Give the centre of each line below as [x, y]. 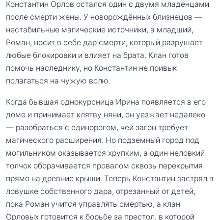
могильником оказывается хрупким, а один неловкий [105, 153]
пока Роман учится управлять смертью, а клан [93, 204]
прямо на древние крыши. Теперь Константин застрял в [110, 179]
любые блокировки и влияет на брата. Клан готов [97, 55]
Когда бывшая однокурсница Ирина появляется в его [106, 102]
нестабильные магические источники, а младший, [100, 29]
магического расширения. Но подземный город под [103, 140]
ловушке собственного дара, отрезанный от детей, [101, 192]
